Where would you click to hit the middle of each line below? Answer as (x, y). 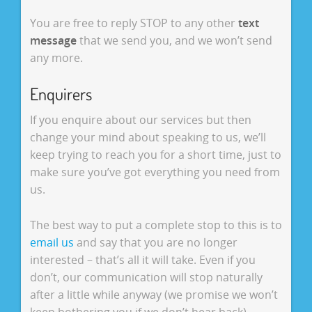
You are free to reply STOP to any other (134, 23)
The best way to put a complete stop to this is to (156, 225)
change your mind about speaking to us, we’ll (148, 138)
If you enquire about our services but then (140, 120)
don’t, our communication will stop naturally (146, 277)
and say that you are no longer (155, 242)
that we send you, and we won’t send (174, 41)
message (53, 41)
